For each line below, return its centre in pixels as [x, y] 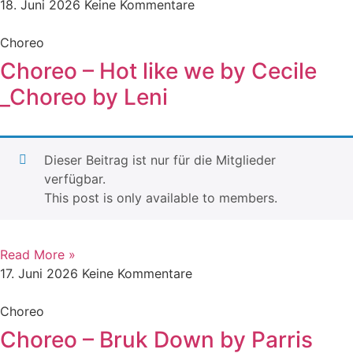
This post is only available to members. [161, 198]
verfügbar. [75, 179]
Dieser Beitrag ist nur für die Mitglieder [160, 160]
